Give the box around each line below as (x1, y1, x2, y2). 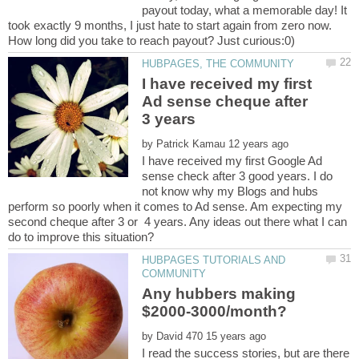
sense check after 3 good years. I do (142, 168, 333, 183)
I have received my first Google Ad (142, 153, 323, 167)
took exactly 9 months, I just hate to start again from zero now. (8, 18, 332, 32)
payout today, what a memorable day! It (142, 2, 348, 17)
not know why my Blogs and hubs (142, 184, 319, 198)
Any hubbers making (142, 285, 296, 303)
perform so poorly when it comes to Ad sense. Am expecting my (8, 199, 342, 213)
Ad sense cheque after (142, 93, 309, 111)
